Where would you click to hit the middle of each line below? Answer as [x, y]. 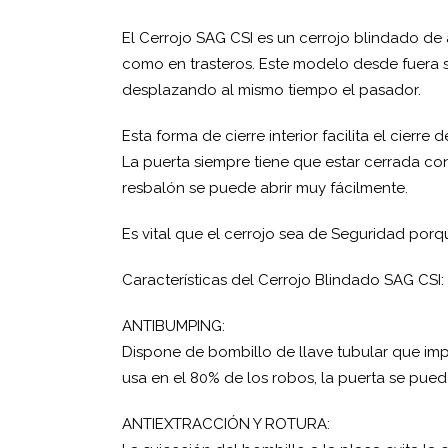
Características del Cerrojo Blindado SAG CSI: [283, 280]
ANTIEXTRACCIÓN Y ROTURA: [226, 424]
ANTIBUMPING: [173, 326]
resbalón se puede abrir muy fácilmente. [265, 188]
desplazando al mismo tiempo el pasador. [271, 90]
